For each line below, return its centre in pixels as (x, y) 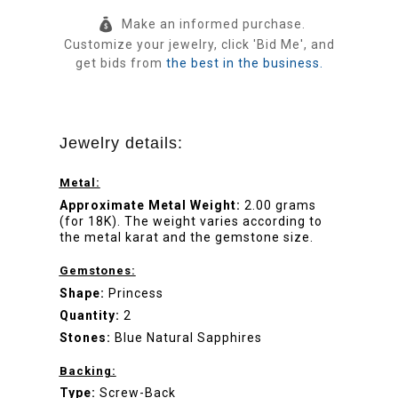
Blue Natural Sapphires (188, 337)
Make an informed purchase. (213, 24)
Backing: (88, 370)
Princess (135, 293)
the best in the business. (244, 64)
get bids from (120, 64)
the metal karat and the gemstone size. (186, 238)
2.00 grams (280, 206)
